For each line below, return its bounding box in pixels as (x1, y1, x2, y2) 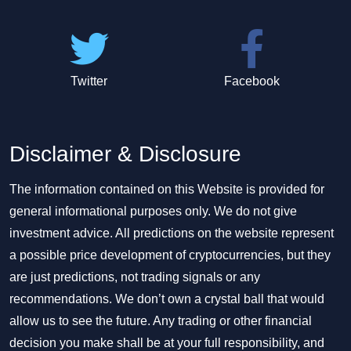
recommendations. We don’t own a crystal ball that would (9, 292, 324, 306)
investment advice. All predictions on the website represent (9, 226, 334, 240)
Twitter (71, 74, 108, 88)
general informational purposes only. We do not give (9, 204, 297, 218)
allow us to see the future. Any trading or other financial (9, 314, 312, 327)
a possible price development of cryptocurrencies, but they (9, 248, 331, 262)
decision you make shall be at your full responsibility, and (9, 336, 324, 349)
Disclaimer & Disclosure (9, 142, 241, 166)
